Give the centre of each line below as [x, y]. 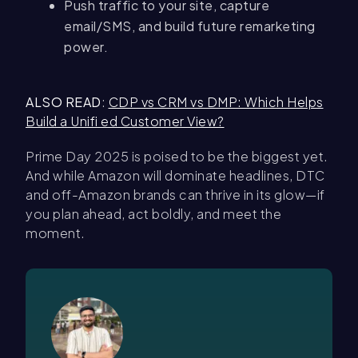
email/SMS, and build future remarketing [190, 26]
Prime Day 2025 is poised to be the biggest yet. [177, 157]
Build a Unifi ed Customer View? [125, 121]
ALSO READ [64, 102]
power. [86, 47]
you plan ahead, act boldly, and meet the [153, 214]
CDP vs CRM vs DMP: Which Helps [216, 102]
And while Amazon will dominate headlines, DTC [175, 176]
